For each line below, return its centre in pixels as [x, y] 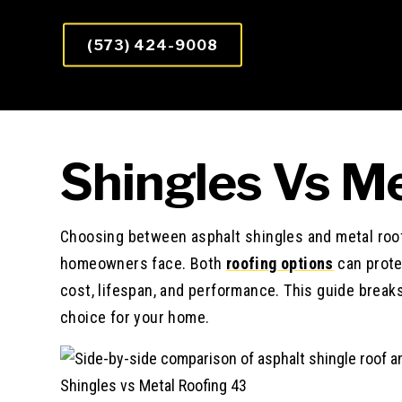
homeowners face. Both [143, 264]
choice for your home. [135, 318]
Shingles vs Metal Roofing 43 [153, 385]
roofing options [280, 264]
